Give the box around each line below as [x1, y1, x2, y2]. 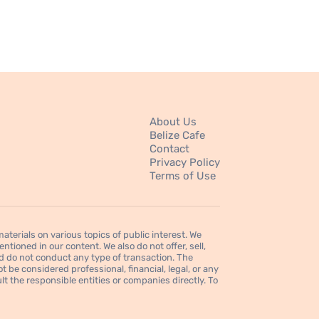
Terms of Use [149, 169, 216, 183]
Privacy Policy [149, 156, 220, 169]
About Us [149, 115, 197, 129]
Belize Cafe [149, 129, 205, 142]
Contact [149, 142, 189, 156]
